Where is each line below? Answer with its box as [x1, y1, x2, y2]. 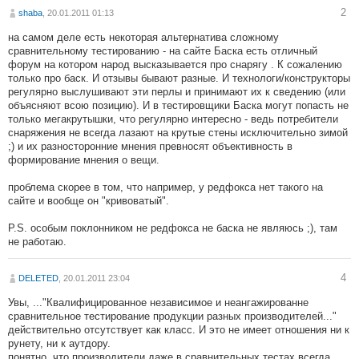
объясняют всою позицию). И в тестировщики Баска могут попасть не [8, 99, 349, 112]
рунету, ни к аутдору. [8, 337, 111, 350]
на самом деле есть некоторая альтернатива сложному [8, 31, 279, 44]
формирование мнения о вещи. [8, 154, 159, 167]
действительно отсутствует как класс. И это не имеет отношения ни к [8, 324, 349, 337]
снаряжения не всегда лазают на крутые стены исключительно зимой [8, 127, 348, 139]
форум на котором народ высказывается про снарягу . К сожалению [8, 58, 342, 71]
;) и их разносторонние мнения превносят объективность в [8, 140, 292, 153]
